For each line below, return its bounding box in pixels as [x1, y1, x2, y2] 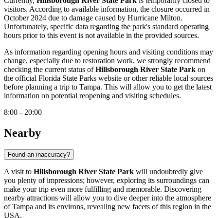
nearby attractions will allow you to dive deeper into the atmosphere [4, 193, 211, 202]
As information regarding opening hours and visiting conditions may [4, 48, 213, 56]
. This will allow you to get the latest [100, 83, 212, 91]
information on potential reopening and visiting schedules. [4, 91, 181, 100]
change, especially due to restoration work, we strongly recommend [4, 56, 211, 65]
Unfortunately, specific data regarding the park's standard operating [4, 22, 209, 31]
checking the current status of [4, 65, 95, 74]
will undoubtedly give [134, 167, 203, 176]
